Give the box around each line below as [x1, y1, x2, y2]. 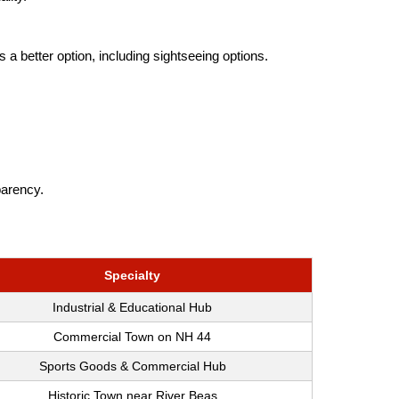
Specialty [104, 268, 160, 283]
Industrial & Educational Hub [53, 300, 212, 315]
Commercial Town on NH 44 [53, 330, 211, 345]
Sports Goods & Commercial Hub [38, 359, 226, 374]
